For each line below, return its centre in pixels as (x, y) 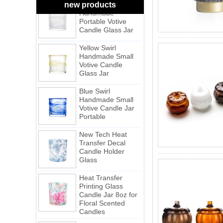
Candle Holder (102, 142)
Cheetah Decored (107, 216)
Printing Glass (101, 176)
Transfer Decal (102, 133)
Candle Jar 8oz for (108, 185)
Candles (92, 202)
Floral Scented (102, 193)
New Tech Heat (103, 125)
